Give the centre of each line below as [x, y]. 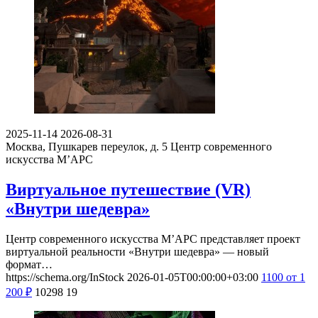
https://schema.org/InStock [65, 277]
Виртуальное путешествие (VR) [128, 189]
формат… [29, 264]
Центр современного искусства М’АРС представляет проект [153, 238]
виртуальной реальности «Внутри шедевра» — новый [137, 251]
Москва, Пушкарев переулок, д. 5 [87, 147]
